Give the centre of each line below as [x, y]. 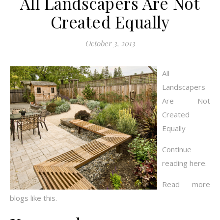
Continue [177, 149]
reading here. [184, 163]
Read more [186, 184]
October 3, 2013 [110, 43]
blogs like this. [33, 198]
